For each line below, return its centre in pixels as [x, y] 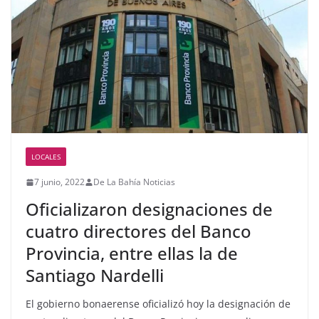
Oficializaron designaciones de [149, 209]
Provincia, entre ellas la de [132, 253]
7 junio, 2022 [59, 182]
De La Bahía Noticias [134, 182]
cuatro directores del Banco [138, 231]
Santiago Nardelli [95, 275]
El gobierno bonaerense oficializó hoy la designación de [158, 304]
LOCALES [46, 157]
